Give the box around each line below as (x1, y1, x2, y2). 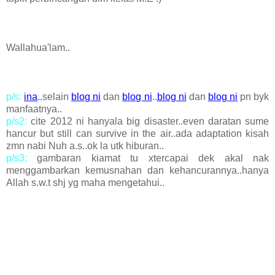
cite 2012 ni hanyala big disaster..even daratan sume (27, 116, 269, 127)
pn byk (237, 91, 269, 103)
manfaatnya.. (6, 104, 62, 115)
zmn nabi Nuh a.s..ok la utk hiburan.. (6, 141, 164, 152)
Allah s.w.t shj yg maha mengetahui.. (6, 177, 165, 188)
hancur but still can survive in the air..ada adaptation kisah (6, 128, 269, 139)
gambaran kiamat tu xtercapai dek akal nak (27, 153, 269, 164)
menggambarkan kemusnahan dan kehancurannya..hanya (6, 165, 269, 176)
